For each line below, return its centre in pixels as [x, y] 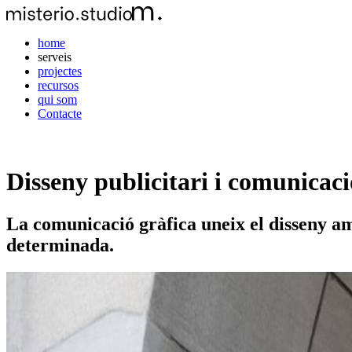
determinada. [60, 245]
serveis [55, 57]
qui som [57, 99]
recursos [58, 85]
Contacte [60, 114]
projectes [60, 71]
